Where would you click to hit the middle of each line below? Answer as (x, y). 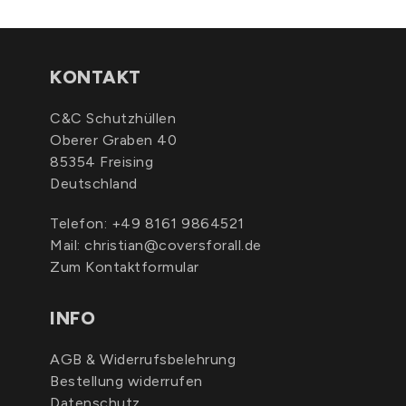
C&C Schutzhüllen (113, 118)
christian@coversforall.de (173, 245)
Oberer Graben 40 (113, 140)
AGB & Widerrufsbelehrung (143, 359)
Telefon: (81, 223)
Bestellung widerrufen (126, 381)
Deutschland (94, 184)
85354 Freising (101, 162)
